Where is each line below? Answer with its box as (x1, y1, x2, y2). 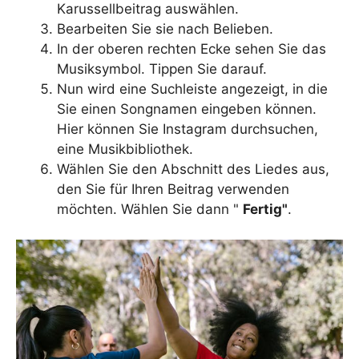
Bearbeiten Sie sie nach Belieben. (57, 20, 281, 37)
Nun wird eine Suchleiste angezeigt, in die (57, 80, 328, 97)
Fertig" (243, 200, 288, 217)
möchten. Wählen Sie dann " (57, 200, 243, 217)
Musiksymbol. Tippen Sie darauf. (57, 60, 271, 77)
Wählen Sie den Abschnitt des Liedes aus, (57, 160, 329, 177)
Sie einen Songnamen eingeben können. (57, 100, 317, 117)
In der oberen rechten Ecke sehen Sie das (57, 40, 326, 57)
